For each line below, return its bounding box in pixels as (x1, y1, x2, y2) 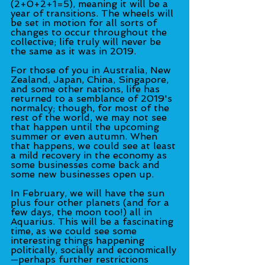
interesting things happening (11, 234, 147, 246)
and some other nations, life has (11, 83, 163, 95)
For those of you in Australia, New (11, 64, 174, 76)
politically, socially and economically (11, 244, 176, 256)
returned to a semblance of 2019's (11, 92, 175, 104)
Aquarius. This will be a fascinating (11, 215, 176, 227)
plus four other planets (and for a (11, 196, 172, 208)
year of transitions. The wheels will (11, 7, 176, 19)
